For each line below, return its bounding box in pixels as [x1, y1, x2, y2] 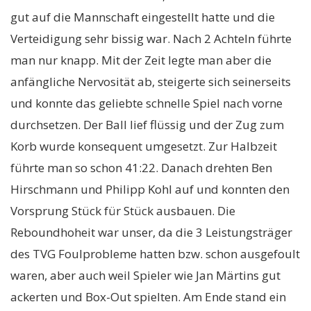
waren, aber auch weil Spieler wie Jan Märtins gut [10, 267, 280, 283]
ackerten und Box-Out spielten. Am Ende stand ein [10, 289, 286, 305]
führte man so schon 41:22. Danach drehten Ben [10, 160, 272, 176]
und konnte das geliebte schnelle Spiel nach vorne [10, 95, 283, 111]
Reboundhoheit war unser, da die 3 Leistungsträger [10, 224, 292, 240]
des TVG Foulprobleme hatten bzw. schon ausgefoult [10, 246, 300, 262]
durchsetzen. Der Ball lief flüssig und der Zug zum [10, 117, 284, 133]
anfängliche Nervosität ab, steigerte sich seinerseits [10, 74, 291, 90]
